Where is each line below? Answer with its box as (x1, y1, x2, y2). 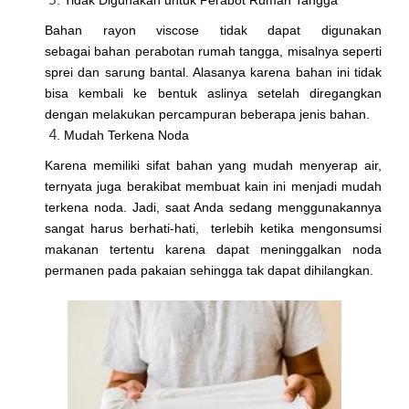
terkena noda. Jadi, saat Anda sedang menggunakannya (45, 200, 382, 215)
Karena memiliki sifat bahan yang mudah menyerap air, (45, 158, 382, 173)
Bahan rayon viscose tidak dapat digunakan (45, 23, 382, 38)
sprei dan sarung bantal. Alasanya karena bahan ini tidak (45, 65, 382, 80)
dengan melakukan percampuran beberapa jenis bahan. (45, 107, 370, 122)
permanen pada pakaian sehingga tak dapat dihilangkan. (45, 263, 373, 278)
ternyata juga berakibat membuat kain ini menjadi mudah (45, 179, 382, 194)
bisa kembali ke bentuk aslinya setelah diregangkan (45, 86, 382, 101)
